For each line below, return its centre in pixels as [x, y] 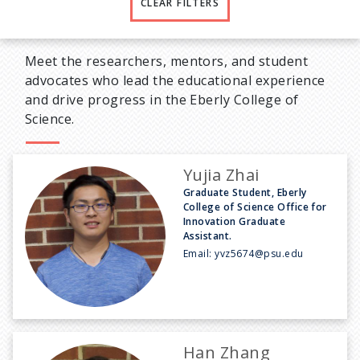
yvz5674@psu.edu [259, 253]
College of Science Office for [255, 207]
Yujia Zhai [221, 174]
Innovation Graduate [235, 221]
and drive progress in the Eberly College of [162, 99]
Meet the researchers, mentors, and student [167, 61]
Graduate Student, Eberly [245, 192]
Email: [199, 253]
